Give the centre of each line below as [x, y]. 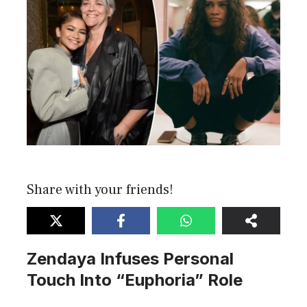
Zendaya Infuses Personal [130, 259]
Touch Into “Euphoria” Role [135, 280]
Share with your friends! [100, 190]
